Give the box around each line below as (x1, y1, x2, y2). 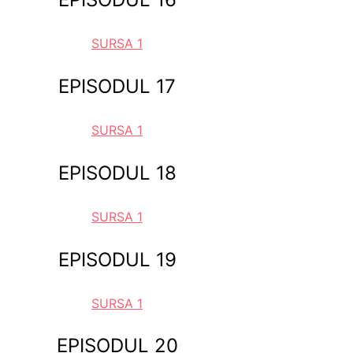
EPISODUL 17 (58, 75, 176, 98)
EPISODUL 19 (58, 247, 176, 271)
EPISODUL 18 (58, 161, 176, 184)
